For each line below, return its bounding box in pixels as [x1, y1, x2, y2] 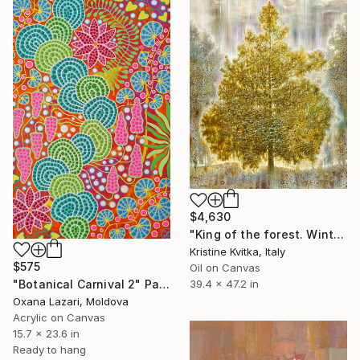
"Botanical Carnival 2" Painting [159, 276, 170, 291]
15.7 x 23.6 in [13, 326, 80, 340]
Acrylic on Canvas [13, 310, 105, 324]
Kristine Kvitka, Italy [190, 245, 285, 259]
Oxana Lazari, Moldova [13, 294, 129, 308]
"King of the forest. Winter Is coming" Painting [333, 227, 345, 242]
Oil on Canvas [190, 261, 260, 275]
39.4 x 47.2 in [190, 277, 259, 291]
